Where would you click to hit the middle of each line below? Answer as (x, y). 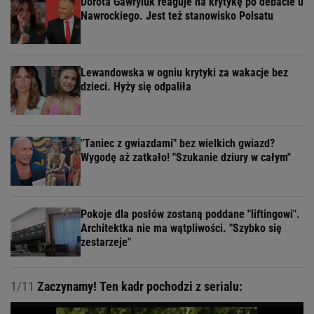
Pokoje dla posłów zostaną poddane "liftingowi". (190, 214)
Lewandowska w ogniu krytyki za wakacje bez (184, 72)
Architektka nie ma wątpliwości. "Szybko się (181, 228)
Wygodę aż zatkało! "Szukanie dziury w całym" (186, 157)
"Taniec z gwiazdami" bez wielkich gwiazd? (178, 143)
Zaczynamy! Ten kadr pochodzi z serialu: (138, 286)
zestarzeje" (106, 242)
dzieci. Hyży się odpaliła (136, 86)
